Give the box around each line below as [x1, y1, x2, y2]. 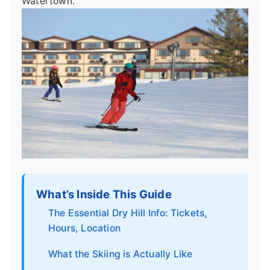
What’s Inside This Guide [36, 187, 172, 201]
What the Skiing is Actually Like [48, 248, 193, 260]
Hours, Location [48, 222, 121, 234]
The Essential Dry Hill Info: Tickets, [48, 207, 208, 219]
